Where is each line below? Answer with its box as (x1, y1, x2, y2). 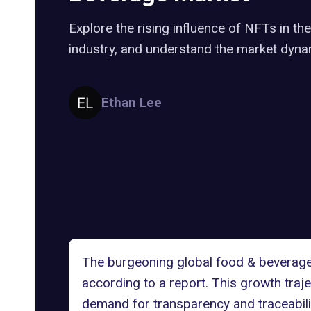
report (169, 275, 205, 291)
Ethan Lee (101, 94, 162, 110)
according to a (81, 275, 169, 291)
